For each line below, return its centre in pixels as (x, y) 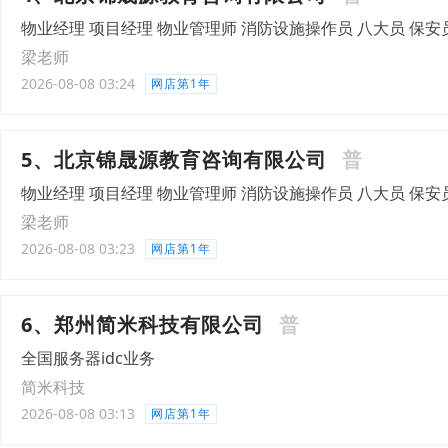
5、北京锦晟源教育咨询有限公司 (174, 159)
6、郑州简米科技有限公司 (142, 324)
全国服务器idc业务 (88, 358)
